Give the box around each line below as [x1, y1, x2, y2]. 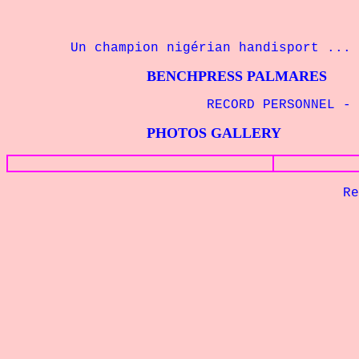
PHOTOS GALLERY [6, 125, 281, 141]
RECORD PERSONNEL [207, 98, 343, 112]
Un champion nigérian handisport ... [6, 41, 351, 55]
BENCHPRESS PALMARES [6, 68, 327, 84]
